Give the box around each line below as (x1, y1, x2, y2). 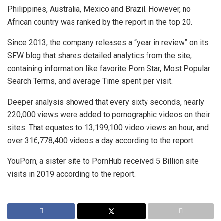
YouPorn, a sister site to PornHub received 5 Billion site (7, 156, 199, 166)
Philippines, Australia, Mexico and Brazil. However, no (7, 4, 191, 14)
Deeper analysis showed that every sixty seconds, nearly (7, 97, 204, 107)
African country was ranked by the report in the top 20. (7, 17, 192, 27)
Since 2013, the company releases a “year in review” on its (7, 38, 209, 48)
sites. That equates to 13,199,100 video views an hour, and (7, 123, 209, 133)
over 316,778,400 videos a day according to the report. (7, 136, 195, 146)
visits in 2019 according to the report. (7, 169, 136, 179)
